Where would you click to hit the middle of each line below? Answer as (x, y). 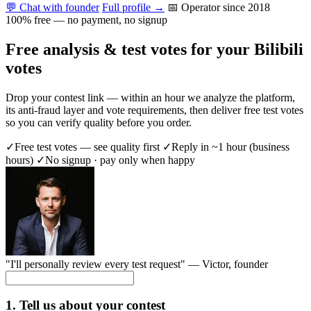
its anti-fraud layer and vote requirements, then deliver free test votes (154, 110)
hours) (21, 160)
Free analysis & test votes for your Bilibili (154, 49)
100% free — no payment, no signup (86, 19)
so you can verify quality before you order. (99, 122)
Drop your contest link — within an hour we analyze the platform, (150, 97)
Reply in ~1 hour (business (230, 146)
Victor (215, 264)
